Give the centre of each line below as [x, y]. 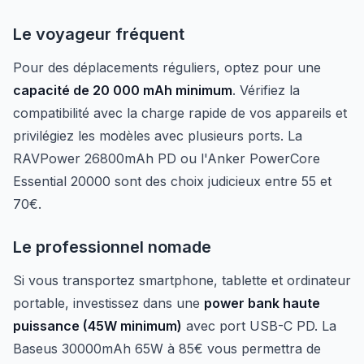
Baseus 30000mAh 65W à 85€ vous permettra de [167, 349]
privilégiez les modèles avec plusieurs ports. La [158, 136]
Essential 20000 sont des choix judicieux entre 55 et [172, 181]
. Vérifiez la [266, 90]
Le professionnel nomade [112, 247]
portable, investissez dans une [108, 303]
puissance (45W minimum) [97, 326]
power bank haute [262, 303]
